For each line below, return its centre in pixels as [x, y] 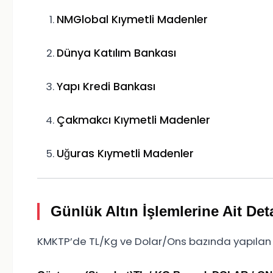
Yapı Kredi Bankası [106, 87]
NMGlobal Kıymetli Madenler [132, 20]
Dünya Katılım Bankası [116, 53]
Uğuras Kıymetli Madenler [125, 154]
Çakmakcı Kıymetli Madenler [133, 120]
